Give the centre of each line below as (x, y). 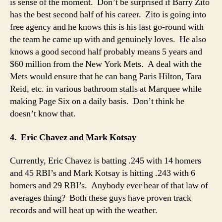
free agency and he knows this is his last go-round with (107, 27)
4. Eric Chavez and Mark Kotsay (73, 137)
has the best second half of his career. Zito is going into (108, 15)
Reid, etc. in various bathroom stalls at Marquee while (106, 89)
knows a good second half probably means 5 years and (106, 52)
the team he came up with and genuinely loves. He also (108, 39)
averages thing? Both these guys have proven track (101, 198)
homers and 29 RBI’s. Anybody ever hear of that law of (109, 186)
